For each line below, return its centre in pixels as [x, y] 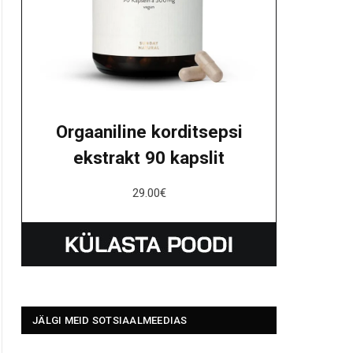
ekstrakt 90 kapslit [149, 158]
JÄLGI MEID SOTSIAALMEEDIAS [110, 321]
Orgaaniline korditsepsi [149, 132]
